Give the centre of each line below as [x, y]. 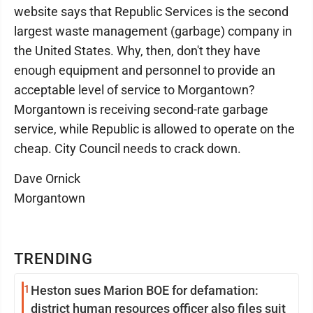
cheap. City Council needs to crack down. [128, 148]
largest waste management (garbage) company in [153, 31]
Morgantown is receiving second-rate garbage [141, 109]
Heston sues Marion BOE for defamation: [145, 290]
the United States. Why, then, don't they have [137, 51]
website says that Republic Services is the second [151, 12]
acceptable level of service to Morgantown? [134, 90]
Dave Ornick [47, 179]
